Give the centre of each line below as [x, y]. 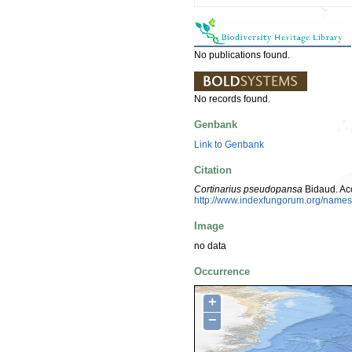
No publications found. [242, 55]
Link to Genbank [229, 144]
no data [210, 246]
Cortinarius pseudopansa [248, 190]
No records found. [232, 99]
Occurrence [222, 271]
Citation [213, 170]
